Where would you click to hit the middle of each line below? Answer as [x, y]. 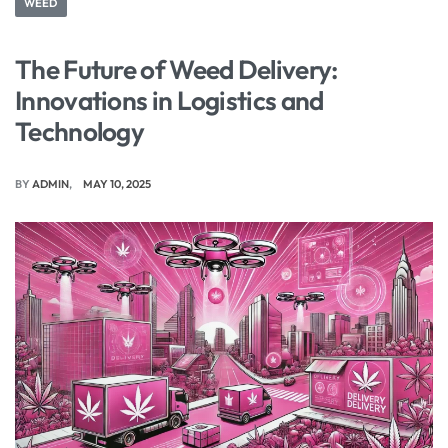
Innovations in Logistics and [169, 101]
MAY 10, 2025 [117, 184]
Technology [80, 132]
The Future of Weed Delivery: [176, 70]
